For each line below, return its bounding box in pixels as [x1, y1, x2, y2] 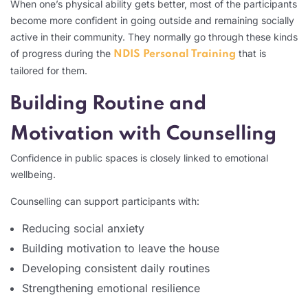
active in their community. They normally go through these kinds [10, 30, 298, 43]
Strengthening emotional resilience [22, 280, 200, 295]
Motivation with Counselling [10, 124, 276, 144]
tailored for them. [10, 64, 87, 76]
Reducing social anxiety [22, 221, 144, 235]
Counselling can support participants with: [10, 195, 199, 207]
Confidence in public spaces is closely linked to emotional [10, 151, 268, 164]
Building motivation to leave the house [22, 241, 219, 255]
